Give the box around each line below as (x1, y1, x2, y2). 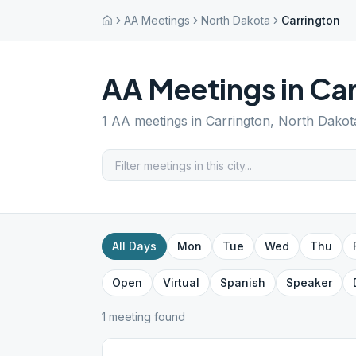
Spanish (220, 276, 265, 289)
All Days (112, 239, 157, 253)
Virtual (163, 276, 199, 289)
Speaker (286, 276, 332, 289)
